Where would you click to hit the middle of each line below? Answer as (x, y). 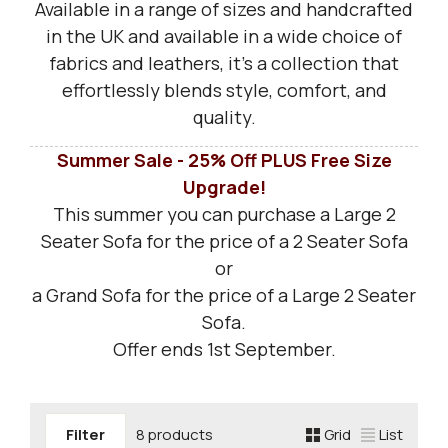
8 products (174, 434)
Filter (85, 434)
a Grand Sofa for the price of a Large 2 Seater (224, 295)
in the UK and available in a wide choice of (224, 36)
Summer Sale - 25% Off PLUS (183, 160)
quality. (224, 117)
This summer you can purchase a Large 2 (224, 214)
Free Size (351, 160)
